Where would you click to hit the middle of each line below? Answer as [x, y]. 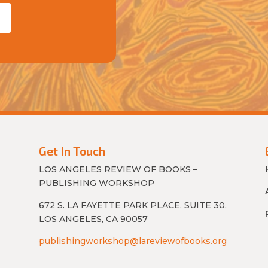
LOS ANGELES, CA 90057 [93, 219]
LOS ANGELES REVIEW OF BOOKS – [118, 170]
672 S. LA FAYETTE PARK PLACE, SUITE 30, [133, 205]
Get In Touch [72, 151]
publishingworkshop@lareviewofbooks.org [133, 241]
